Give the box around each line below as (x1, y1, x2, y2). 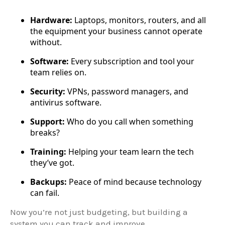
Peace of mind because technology (67, 176, 201, 188)
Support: (30, 116, 65, 128)
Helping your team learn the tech (66, 146, 194, 158)
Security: (30, 86, 65, 97)
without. (30, 37, 62, 48)
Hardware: (30, 15, 72, 26)
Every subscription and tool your (69, 56, 194, 67)
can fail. (30, 187, 59, 199)
